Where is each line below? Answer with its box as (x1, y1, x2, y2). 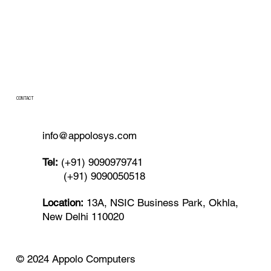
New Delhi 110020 (42, 211, 125, 223)
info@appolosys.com (42, 129, 137, 142)
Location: (42, 197, 84, 209)
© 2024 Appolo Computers (16, 253, 135, 266)
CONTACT (16, 95, 34, 101)
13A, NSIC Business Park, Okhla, (87, 197, 239, 209)
